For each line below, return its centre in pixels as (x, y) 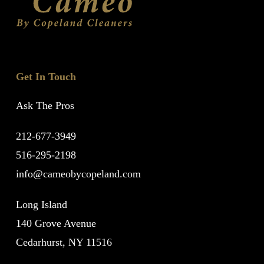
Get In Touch (46, 77)
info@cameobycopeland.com (78, 174)
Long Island (41, 204)
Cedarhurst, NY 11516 (64, 242)
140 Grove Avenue (56, 223)
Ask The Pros (45, 105)
